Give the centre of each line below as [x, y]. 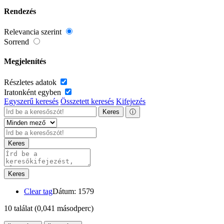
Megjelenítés [25, 61]
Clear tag [38, 191]
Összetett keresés [87, 101]
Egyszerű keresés [31, 101]
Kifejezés [131, 101]
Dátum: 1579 [73, 191]
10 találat [19, 208]
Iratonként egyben [33, 92]
